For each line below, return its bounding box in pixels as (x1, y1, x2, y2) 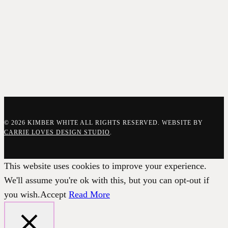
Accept (40, 189, 66, 200)
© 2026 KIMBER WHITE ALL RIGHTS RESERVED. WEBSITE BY (4, 119, 203, 127)
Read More (69, 189, 110, 200)
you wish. (4, 189, 40, 200)
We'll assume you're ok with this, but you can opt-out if (4, 175, 209, 186)
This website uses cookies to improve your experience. (4, 161, 207, 172)
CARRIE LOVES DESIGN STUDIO (4, 129, 110, 136)
